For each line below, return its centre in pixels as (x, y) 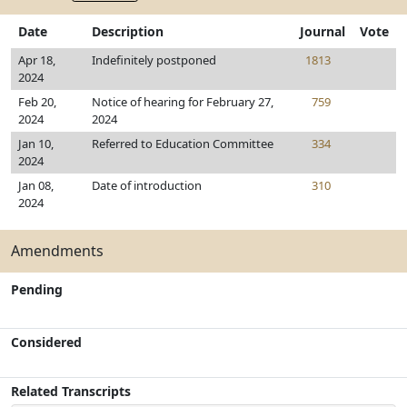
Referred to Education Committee (183, 144)
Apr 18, (37, 60)
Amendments (57, 251)
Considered (46, 342)
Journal (323, 31)
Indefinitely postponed (154, 60)
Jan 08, (36, 185)
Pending (37, 289)
